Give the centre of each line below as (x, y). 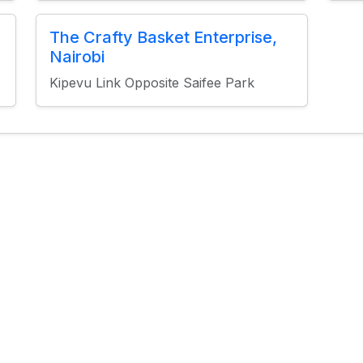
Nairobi (77, 57)
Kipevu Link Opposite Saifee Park (152, 83)
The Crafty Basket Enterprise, (163, 37)
